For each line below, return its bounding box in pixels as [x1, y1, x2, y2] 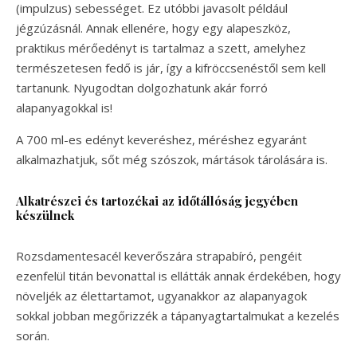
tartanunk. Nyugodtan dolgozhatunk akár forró [16, 79, 268, 96]
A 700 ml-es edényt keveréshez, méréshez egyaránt [16, 131, 307, 147]
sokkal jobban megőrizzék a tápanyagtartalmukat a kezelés [16, 307, 339, 324]
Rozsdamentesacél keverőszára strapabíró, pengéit [16, 247, 302, 264]
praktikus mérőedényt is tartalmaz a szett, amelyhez [16, 39, 306, 56]
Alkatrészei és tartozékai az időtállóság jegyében [16, 192, 298, 209]
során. [16, 327, 49, 343]
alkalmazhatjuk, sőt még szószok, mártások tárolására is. [16, 151, 331, 167]
